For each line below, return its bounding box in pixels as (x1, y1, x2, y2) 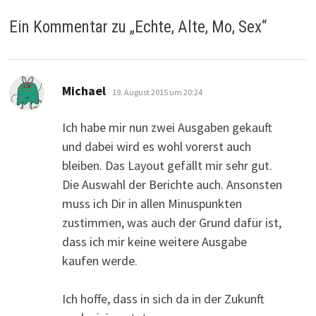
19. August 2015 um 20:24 (111, 87, 202, 98)
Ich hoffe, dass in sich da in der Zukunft (61, 291, 265, 308)
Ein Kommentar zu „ (8, 18, 135, 37)
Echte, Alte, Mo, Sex (134, 18, 262, 37)
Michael (61, 83, 106, 99)
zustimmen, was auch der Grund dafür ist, (61, 214, 281, 231)
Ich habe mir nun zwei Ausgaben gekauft (61, 119, 272, 136)
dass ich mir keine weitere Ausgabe (61, 233, 247, 250)
